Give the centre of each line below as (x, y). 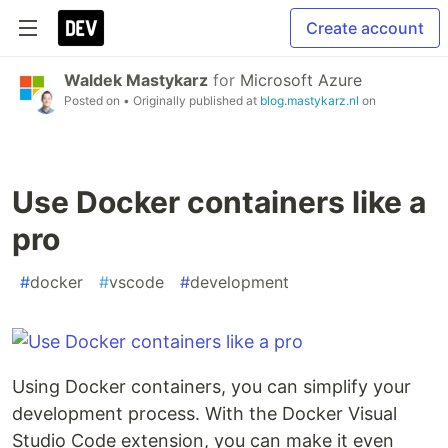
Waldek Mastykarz (136, 80)
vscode (136, 282)
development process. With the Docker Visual (204, 413)
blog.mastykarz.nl (309, 100)
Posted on (93, 100)
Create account (365, 28)
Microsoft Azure (301, 80)
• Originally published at (191, 100)
